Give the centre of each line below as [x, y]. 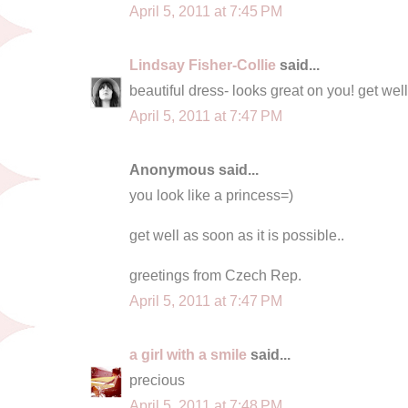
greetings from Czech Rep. [215, 275]
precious [157, 379]
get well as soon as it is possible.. [237, 235]
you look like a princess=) [211, 194]
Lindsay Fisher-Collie [203, 64]
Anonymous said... [194, 169]
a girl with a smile [188, 354]
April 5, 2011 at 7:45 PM [206, 10]
